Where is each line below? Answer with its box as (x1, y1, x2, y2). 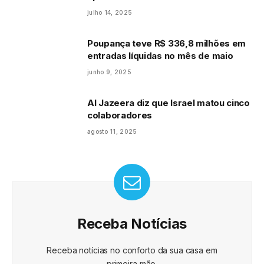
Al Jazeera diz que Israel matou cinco (87, 97, 250, 108)
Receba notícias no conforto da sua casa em (47, 245, 217, 255)
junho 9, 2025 (87, 68, 131, 75)
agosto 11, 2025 (87, 127, 137, 135)
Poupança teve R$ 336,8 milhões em (87, 37, 246, 49)
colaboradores (87, 109, 153, 121)
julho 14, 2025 (87, 8, 133, 16)
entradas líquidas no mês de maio (87, 49, 233, 61)
